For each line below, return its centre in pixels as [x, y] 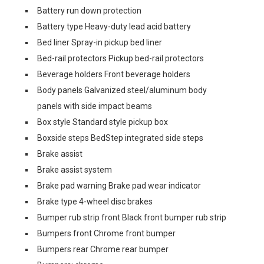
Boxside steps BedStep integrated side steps [120, 138]
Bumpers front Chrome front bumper [106, 233]
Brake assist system [75, 170]
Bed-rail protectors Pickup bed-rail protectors [121, 58]
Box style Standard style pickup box [103, 122]
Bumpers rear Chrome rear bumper [103, 249]
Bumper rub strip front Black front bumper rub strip [132, 217]
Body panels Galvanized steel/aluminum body [122, 90]
